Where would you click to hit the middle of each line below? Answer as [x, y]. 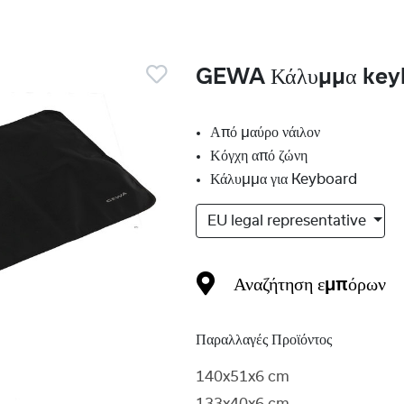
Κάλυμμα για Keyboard [284, 179]
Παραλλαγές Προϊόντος [264, 340]
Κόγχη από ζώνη [259, 156]
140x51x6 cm [243, 377]
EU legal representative [289, 221]
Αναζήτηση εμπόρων [310, 285]
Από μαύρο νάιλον [266, 133]
